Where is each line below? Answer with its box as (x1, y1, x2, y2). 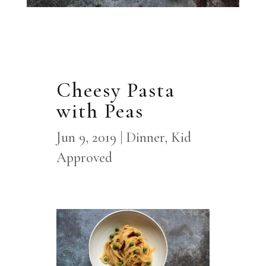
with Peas (56, 99, 144, 124)
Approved (56, 149, 112, 167)
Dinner (125, 129, 164, 147)
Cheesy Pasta (56, 78, 175, 103)
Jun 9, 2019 (56, 129, 116, 147)
